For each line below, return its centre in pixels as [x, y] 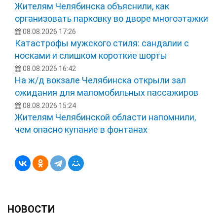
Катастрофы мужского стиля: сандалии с [102, 43]
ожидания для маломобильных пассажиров [107, 92]
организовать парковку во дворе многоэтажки [111, 18]
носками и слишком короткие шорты [91, 55]
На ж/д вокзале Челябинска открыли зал [100, 80]
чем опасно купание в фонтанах [81, 129]
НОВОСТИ [31, 209]
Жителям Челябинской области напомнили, [105, 117]
